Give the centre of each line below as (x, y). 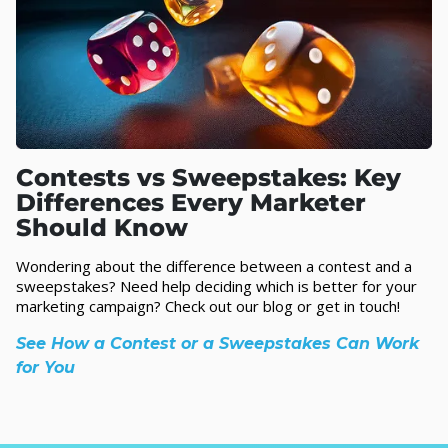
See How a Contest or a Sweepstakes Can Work (217, 344)
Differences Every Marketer (191, 203)
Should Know (102, 228)
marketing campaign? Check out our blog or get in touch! (208, 306)
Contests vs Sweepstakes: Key (208, 178)
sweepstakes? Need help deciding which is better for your (216, 286)
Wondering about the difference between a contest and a (214, 266)
